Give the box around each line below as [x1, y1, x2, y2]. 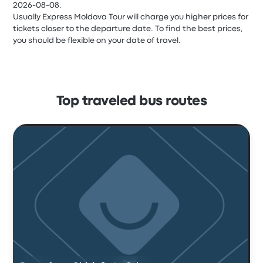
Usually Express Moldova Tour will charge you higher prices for [13, 14, 249, 21]
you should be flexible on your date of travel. [13, 37, 181, 44]
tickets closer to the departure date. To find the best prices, [13, 25, 243, 32]
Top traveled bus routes [56, 96, 207, 107]
